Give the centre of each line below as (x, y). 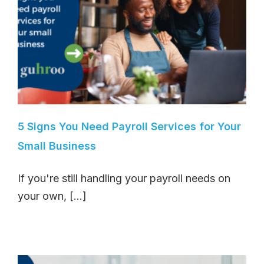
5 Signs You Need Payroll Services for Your (129, 127)
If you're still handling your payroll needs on (124, 179)
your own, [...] (52, 196)
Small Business (57, 146)
